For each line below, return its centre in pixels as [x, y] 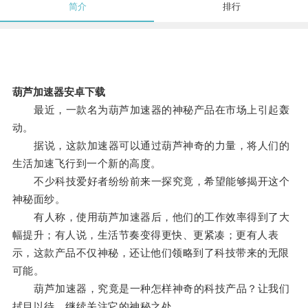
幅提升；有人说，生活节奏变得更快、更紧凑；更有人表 [145, 235]
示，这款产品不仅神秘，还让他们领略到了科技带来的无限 [151, 253]
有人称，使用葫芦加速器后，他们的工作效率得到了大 [151, 217]
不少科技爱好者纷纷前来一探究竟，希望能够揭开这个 [151, 181]
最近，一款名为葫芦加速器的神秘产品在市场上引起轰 [151, 110]
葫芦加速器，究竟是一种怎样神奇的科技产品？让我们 [151, 289]
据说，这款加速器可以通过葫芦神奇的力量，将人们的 [151, 146]
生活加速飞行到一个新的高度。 [87, 164]
